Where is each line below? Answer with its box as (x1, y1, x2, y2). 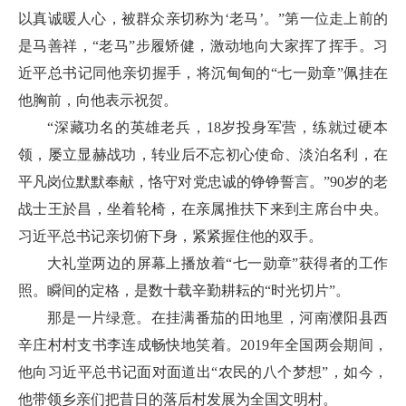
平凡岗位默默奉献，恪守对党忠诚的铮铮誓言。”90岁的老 (18, 174, 388, 189)
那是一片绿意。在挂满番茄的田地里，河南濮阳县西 (47, 310, 388, 325)
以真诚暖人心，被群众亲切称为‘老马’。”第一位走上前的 (18, 11, 388, 26)
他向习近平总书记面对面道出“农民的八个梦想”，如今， (18, 364, 388, 380)
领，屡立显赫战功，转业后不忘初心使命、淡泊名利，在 (18, 147, 388, 162)
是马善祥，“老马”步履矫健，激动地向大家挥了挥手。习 (18, 38, 388, 53)
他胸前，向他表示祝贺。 (18, 92, 178, 108)
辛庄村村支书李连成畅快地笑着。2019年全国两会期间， (18, 337, 388, 353)
